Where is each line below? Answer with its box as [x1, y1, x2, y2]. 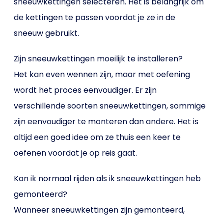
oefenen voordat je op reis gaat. [14, 147, 137, 159]
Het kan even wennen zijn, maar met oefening [14, 69, 191, 80]
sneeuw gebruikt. [14, 27, 80, 39]
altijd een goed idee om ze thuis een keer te [14, 132, 181, 143]
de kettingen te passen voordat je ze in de [14, 12, 176, 23]
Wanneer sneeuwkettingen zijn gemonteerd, [14, 204, 185, 216]
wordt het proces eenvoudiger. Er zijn [14, 84, 157, 96]
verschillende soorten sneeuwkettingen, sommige [14, 100, 206, 111]
